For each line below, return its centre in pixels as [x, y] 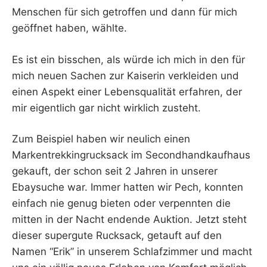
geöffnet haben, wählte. [69, 28]
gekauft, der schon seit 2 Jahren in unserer [115, 171]
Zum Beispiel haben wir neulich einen [101, 139]
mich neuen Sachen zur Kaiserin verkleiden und [125, 75]
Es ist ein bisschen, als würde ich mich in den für [128, 59]
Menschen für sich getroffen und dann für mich [125, 12]
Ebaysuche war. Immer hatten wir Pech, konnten [128, 187]
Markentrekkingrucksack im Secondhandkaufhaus [131, 155]
